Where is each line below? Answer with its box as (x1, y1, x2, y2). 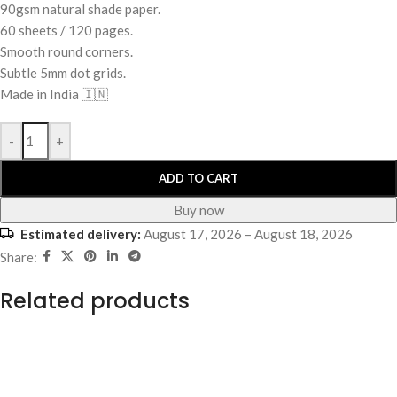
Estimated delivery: (20, 226, 141, 243)
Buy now (173, 202, 224, 219)
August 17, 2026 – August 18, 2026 (141, 226, 353, 243)
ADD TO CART (159, 171, 238, 186)
